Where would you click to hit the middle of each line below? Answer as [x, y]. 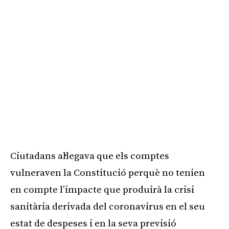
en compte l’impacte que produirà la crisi [102, 190]
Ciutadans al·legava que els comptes [90, 156]
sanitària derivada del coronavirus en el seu [108, 207]
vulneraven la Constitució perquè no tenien [108, 173]
